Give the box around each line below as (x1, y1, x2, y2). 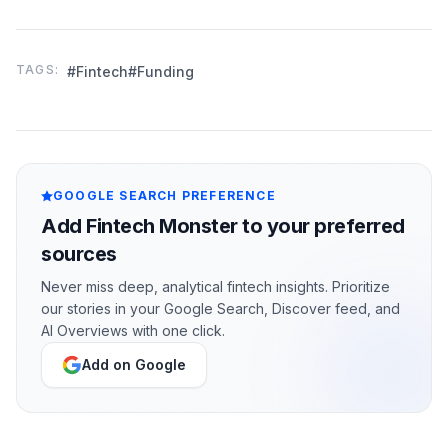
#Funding (128, 63, 194, 80)
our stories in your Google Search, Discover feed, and (41, 300, 400, 317)
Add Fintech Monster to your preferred (41, 214, 405, 238)
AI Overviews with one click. (41, 322, 225, 339)
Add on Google (82, 356, 186, 373)
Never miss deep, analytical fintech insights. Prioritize (41, 278, 390, 295)
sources (41, 242, 117, 266)
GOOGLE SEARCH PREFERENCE (53, 188, 276, 203)
